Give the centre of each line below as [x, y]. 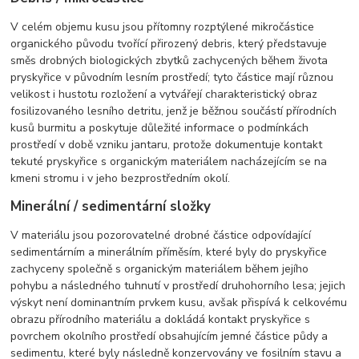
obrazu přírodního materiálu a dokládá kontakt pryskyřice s [161, 319]
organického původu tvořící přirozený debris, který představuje [169, 43]
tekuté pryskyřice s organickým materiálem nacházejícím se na [169, 161]
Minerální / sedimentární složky [111, 206]
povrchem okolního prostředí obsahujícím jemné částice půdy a [169, 336]
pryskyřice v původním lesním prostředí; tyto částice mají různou [172, 77]
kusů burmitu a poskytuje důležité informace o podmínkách [160, 127]
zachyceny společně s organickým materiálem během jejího [160, 268]
